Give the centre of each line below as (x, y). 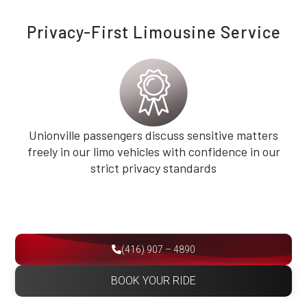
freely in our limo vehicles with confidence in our (153, 152)
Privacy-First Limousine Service (153, 32)
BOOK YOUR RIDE (153, 281)
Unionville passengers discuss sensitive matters (153, 135)
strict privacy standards (153, 168)
